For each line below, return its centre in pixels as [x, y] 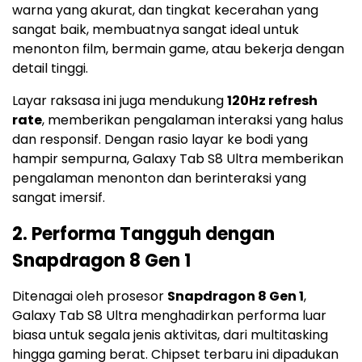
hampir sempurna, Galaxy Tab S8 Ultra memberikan [178, 159]
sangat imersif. [59, 198]
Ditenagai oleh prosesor [90, 297]
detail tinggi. [50, 69]
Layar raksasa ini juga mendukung [120, 101]
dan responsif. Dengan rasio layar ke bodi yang [160, 140]
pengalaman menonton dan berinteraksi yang [159, 179]
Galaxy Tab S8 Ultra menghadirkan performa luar [169, 316]
